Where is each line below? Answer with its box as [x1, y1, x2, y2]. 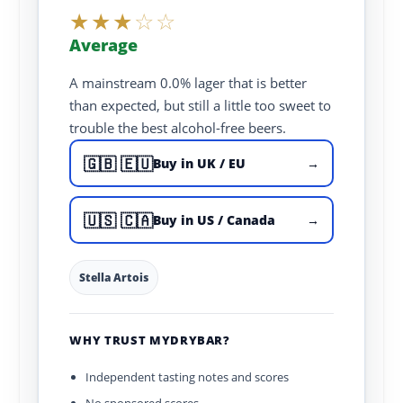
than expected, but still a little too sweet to [69, 96, 332, 114]
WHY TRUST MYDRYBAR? [69, 332, 230, 348]
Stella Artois [79, 270, 149, 285]
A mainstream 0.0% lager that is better [69, 74, 308, 92]
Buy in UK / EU [153, 155, 246, 172]
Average [69, 34, 139, 56]
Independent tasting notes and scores [85, 369, 290, 386]
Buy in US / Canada [153, 211, 276, 228]
